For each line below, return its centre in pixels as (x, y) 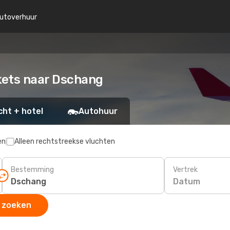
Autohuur (98, 111)
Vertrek (185, 169)
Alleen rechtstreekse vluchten (65, 141)
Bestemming (32, 169)
